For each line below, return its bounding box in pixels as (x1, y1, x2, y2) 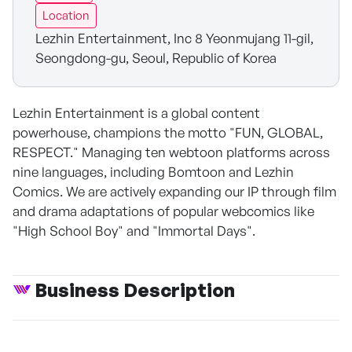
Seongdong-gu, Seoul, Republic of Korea (35, 49, 277, 66)
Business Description (35, 278, 235, 302)
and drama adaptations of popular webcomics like (13, 203, 314, 219)
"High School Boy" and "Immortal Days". (13, 222, 255, 239)
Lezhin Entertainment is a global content (13, 104, 260, 121)
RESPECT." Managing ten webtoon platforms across (13, 144, 330, 160)
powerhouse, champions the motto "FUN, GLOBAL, (13, 124, 323, 141)
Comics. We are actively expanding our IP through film (13, 183, 336, 200)
